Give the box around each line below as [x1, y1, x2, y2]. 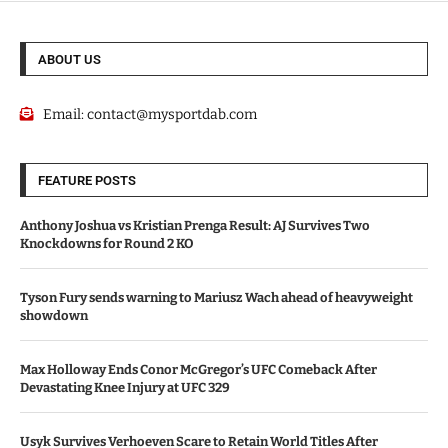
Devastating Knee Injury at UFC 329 [20, 379, 230, 395]
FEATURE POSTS [38, 172, 136, 188]
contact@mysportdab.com [86, 105, 257, 123]
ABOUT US [38, 51, 101, 67]
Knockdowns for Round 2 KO [20, 235, 194, 251]
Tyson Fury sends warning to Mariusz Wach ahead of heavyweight [20, 289, 413, 305]
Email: [42, 105, 87, 123]
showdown [20, 307, 88, 323]
